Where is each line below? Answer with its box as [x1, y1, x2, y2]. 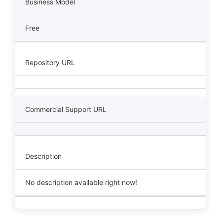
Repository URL [25, 58, 75, 67]
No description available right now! [25, 178, 137, 186]
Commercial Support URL [25, 105, 107, 113]
